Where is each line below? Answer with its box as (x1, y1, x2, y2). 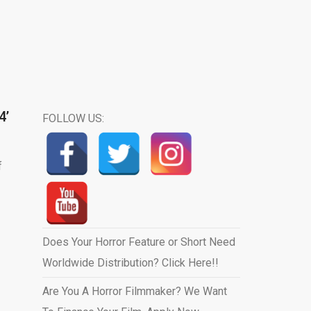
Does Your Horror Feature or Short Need (42, 235, 235, 249)
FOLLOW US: (42, 112, 104, 125)
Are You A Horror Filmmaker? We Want (42, 285, 227, 298)
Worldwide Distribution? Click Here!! (42, 256, 219, 269)
